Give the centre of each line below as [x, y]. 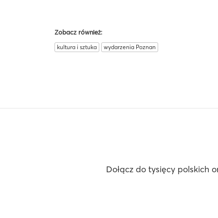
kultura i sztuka [77, 47]
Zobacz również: [78, 32]
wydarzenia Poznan [130, 47]
